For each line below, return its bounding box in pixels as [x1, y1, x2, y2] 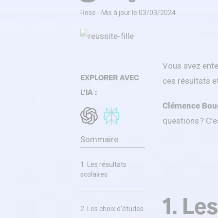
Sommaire [80, 134, 118, 144]
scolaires [80, 170, 108, 178]
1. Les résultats [80, 161, 127, 168]
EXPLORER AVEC [80, 73, 139, 83]
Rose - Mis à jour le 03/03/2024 [80, 9, 176, 17]
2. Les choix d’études [80, 205, 144, 213]
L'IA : [80, 87, 97, 97]
